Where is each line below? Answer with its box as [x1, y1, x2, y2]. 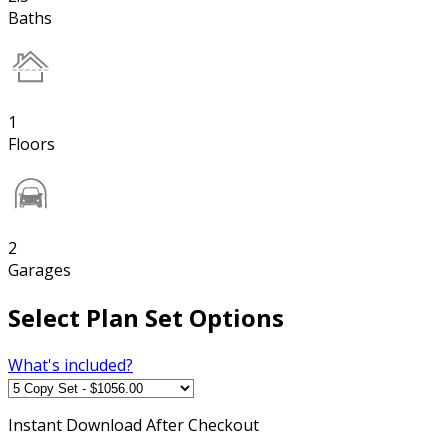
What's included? [8, 353, 133, 376]
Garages [8, 258, 71, 281]
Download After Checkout [66, 413, 259, 436]
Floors [8, 132, 55, 155]
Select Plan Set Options [8, 300, 284, 334]
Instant [8, 413, 66, 436]
